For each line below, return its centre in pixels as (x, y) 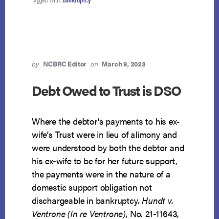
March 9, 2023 (124, 64)
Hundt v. (158, 200)
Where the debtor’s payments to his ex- (106, 121)
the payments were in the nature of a (101, 174)
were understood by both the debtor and (108, 148)
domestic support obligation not (92, 187)
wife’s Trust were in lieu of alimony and (105, 134)
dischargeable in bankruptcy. (87, 200)
